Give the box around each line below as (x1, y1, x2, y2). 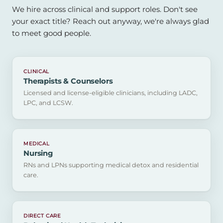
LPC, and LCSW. (23, 99, 73, 107)
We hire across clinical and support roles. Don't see (12, 4, 198, 14)
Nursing (23, 149, 53, 158)
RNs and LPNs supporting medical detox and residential (23, 161, 199, 169)
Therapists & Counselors (23, 77, 113, 86)
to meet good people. (12, 28, 91, 38)
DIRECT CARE (23, 212, 61, 219)
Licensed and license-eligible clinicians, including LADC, (23, 89, 198, 97)
